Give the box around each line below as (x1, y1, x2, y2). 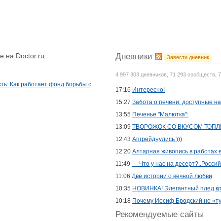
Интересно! (132, 86, 165, 94)
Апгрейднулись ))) (132, 136, 182, 143)
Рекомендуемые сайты (115, 210, 204, 220)
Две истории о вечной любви (132, 173, 212, 180)
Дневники (115, 51, 152, 61)
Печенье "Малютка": (132, 111, 188, 118)
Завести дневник (167, 54, 209, 60)
